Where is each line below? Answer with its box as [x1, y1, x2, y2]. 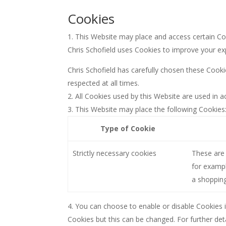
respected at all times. [68, 78, 140, 88]
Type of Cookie [100, 124, 155, 133]
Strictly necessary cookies [72, 148, 156, 158]
